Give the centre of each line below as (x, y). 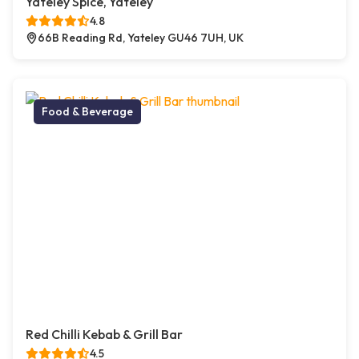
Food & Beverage (87, 112)
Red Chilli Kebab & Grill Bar (104, 335)
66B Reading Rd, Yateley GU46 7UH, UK (141, 38)
